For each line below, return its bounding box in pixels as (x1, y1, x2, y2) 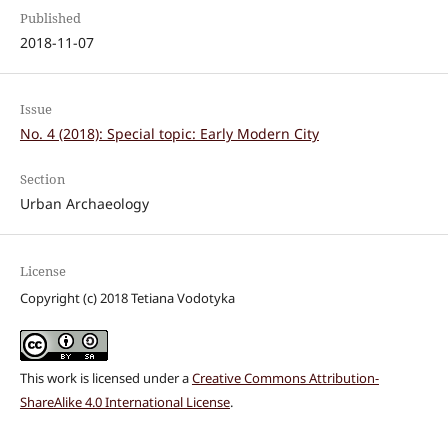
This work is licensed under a (19, 368, 192, 387)
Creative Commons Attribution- (191, 368, 379, 387)
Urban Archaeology (19, 194, 149, 214)
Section (19, 170, 65, 189)
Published (19, 9, 81, 28)
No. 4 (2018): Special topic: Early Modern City (19, 124, 319, 144)
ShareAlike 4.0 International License (19, 392, 230, 411)
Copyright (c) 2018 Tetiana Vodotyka (19, 288, 235, 307)
